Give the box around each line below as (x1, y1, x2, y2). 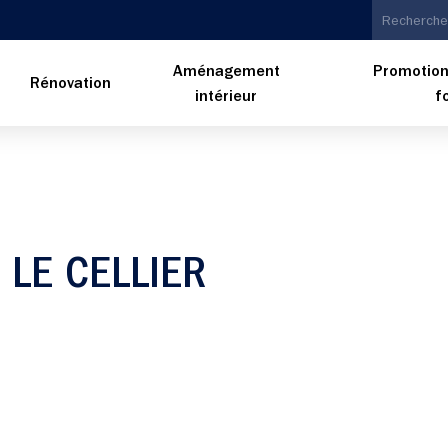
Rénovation (30, 77, 112, 93)
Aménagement (172, 64, 280, 81)
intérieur (195, 89, 258, 106)
